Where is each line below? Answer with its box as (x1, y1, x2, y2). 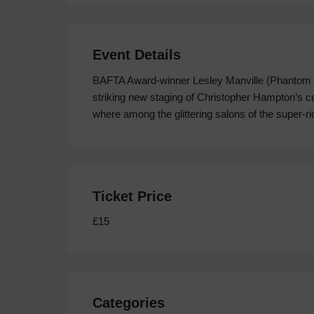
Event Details (93, 46, 181, 62)
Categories (93, 294, 165, 310)
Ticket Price (93, 188, 172, 204)
